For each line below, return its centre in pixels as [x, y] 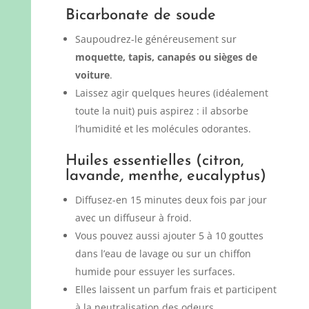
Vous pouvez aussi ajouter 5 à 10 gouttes [169, 235]
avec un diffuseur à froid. [133, 217]
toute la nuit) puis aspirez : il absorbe [161, 110]
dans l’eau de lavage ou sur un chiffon [163, 253]
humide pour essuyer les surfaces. [155, 271]
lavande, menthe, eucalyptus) [166, 176]
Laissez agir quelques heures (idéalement [171, 92]
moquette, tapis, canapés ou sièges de [166, 57]
